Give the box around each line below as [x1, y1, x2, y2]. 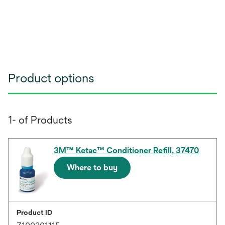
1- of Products [8, 114, 72, 126]
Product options [8, 71, 94, 85]
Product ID [17, 208, 52, 216]
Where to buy [67, 163, 118, 172]
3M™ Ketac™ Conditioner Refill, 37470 [54, 146, 199, 155]
